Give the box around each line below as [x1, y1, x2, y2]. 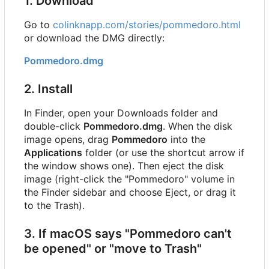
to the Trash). [24, 199, 85, 211]
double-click [24, 119, 83, 132]
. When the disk [163, 119, 232, 132]
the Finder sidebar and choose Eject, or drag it [24, 186, 236, 198]
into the [168, 133, 205, 145]
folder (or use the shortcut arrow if [82, 146, 244, 159]
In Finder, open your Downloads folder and [24, 106, 218, 119]
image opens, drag [24, 133, 112, 145]
